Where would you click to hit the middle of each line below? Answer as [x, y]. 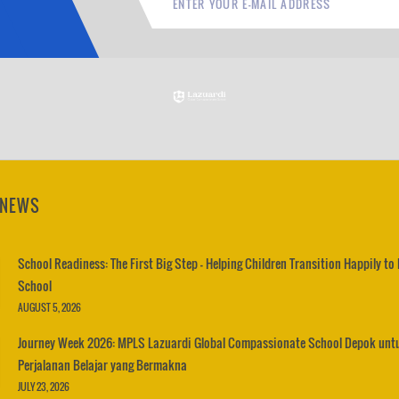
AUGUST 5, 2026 [49, 307]
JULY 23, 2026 [44, 387]
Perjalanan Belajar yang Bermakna [102, 365]
